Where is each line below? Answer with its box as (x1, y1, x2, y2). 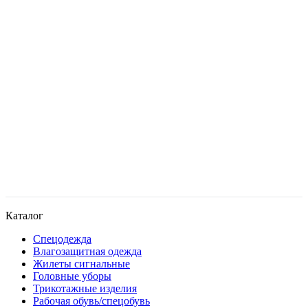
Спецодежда (33, 232, 91, 245)
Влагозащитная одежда (33, 245, 142, 257)
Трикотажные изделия (33, 282, 137, 294)
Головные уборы (33, 269, 111, 282)
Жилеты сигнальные (33, 257, 130, 269)
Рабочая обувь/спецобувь (33, 294, 150, 307)
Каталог (5, 209, 43, 221)
